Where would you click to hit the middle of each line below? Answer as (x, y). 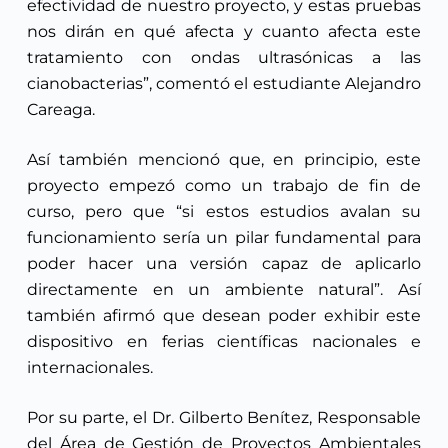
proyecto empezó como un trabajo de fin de (224, 185)
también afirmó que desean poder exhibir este (224, 315)
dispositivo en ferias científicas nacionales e (224, 341)
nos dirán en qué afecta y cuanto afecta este (224, 31)
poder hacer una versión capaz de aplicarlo (224, 263)
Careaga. (60, 109)
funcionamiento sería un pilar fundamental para (224, 237)
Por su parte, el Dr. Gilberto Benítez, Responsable (224, 417)
